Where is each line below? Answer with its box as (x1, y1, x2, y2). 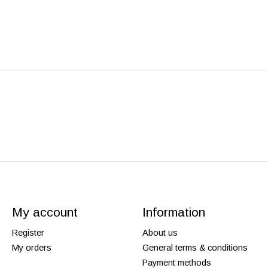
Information (142, 205, 205, 220)
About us (142, 227, 178, 237)
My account (11, 205, 78, 220)
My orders (11, 242, 51, 252)
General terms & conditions (142, 242, 248, 252)
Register (11, 227, 44, 237)
